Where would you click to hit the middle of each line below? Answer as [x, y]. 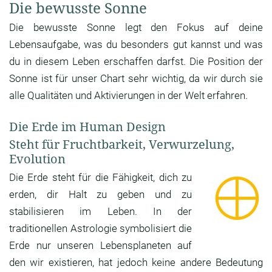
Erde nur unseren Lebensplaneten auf [100, 246]
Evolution [37, 159]
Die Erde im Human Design [87, 127]
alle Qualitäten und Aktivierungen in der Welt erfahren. [128, 96]
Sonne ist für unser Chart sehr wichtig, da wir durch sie [136, 79]
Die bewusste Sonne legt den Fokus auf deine [136, 28]
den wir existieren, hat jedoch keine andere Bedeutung [136, 263]
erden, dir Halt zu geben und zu [100, 195]
